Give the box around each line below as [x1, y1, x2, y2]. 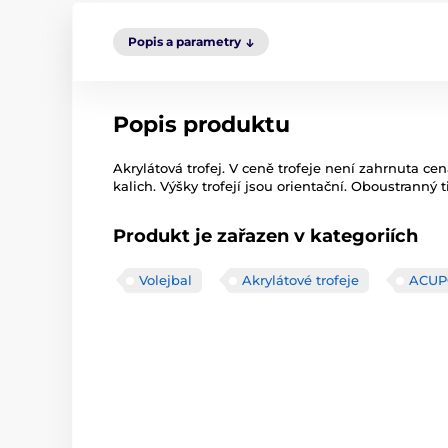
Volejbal [139, 272, 192, 288]
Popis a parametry [128, 34, 241, 49]
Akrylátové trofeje [242, 272, 359, 288]
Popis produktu [113, 111, 290, 138]
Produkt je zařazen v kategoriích [113, 225, 418, 247]
